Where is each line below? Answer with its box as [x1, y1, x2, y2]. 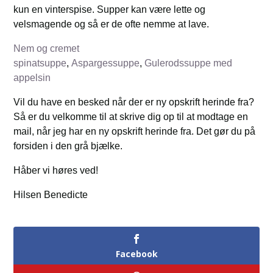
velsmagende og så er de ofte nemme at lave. [13, 19, 210, 30]
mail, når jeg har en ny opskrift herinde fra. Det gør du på [13, 126, 256, 137]
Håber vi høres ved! [13, 165, 99, 176]
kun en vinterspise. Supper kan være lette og [13, 4, 206, 15]
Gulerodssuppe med [144, 58, 233, 69]
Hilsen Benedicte [13, 190, 88, 200]
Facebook [115, 248, 158, 260]
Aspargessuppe [71, 58, 140, 69]
